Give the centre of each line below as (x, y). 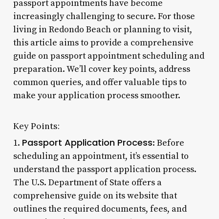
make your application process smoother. (97, 95)
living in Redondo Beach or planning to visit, (102, 29)
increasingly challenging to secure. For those (104, 16)
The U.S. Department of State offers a (87, 182)
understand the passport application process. (105, 169)
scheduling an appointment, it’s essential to (101, 156)
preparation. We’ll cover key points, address (101, 69)
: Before (168, 143)
